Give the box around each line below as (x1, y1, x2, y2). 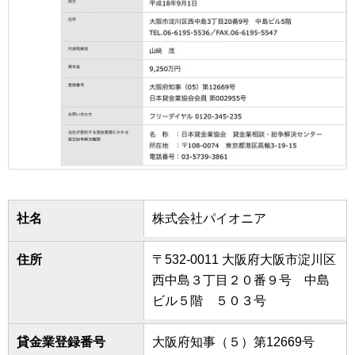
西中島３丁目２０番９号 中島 (152, 273, 330, 287)
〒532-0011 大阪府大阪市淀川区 (152, 252, 337, 266)
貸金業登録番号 (17, 334, 105, 349)
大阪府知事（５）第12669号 (152, 334, 315, 349)
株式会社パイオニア (152, 211, 267, 225)
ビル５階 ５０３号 (152, 293, 267, 307)
